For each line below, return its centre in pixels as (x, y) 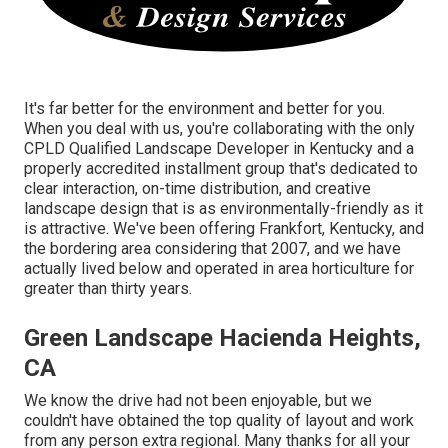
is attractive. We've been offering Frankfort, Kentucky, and (224, 228)
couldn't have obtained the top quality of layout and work (219, 420)
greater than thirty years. (108, 288)
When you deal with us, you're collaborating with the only (219, 128)
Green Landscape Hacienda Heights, (222, 337)
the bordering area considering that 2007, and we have (212, 248)
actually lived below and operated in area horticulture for (219, 268)
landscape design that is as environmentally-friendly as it (223, 208)
